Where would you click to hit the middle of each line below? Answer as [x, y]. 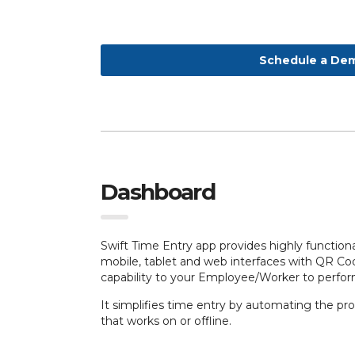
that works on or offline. [166, 321]
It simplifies [132, 305]
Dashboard [158, 192]
